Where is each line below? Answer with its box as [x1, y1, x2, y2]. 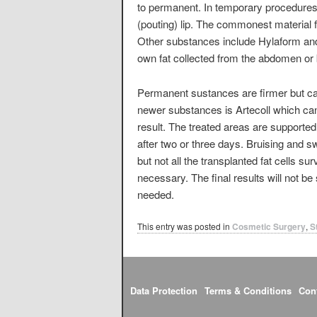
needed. [137, 186, 174, 202]
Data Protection [130, 284, 197, 298]
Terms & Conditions [204, 284, 292, 298]
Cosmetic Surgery [232, 219, 306, 233]
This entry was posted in [137, 219, 232, 232]
